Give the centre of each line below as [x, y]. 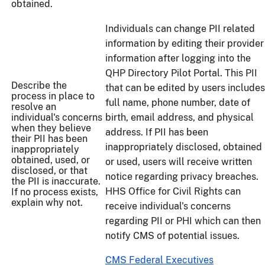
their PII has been [49, 139]
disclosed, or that [49, 171]
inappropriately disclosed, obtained [184, 147]
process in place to [53, 96]
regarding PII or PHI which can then [183, 221]
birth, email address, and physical [180, 118]
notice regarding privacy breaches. [182, 177]
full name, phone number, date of [178, 103]
